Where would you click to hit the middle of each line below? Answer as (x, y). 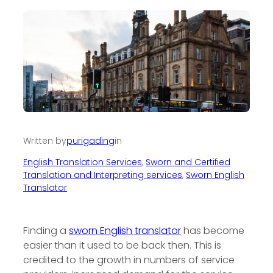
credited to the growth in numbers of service (129, 260)
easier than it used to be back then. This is (122, 245)
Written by (45, 140)
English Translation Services (83, 162)
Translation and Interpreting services (103, 175)
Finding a (46, 230)
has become (213, 230)
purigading (90, 140)
